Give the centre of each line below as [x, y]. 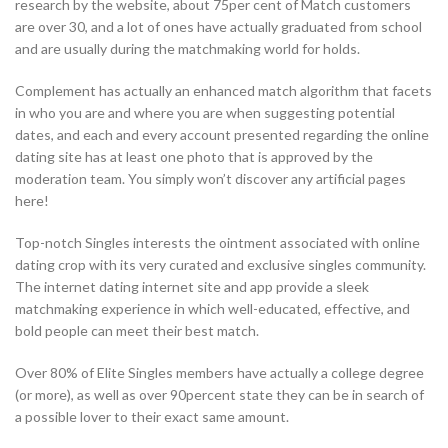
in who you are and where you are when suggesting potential [205, 113]
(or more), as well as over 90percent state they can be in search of [219, 395]
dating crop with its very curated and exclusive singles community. [220, 265]
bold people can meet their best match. [137, 331]
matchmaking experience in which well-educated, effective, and [212, 309]
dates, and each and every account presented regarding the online [222, 135]
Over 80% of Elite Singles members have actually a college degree [219, 373]
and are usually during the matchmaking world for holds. [187, 49]
